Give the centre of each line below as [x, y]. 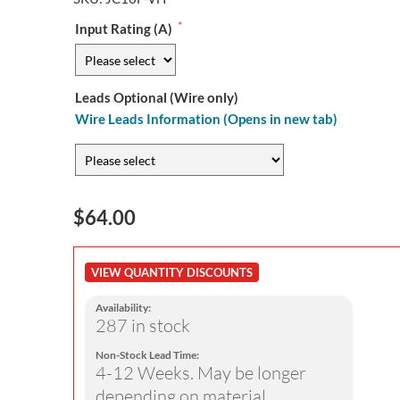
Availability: [123, 308]
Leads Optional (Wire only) [156, 98]
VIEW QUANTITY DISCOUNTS [171, 273]
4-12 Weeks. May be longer [200, 373]
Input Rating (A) [123, 29]
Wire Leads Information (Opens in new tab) [206, 119]
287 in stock [142, 326]
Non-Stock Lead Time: [147, 355]
